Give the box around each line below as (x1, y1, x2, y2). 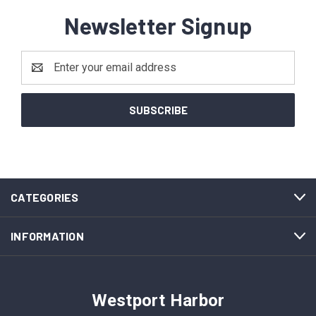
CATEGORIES (11, 190, 79, 204)
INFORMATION (11, 229, 84, 243)
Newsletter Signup (63, 11, 253, 39)
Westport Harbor (91, 290, 225, 310)
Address (21, 68, 63, 83)
